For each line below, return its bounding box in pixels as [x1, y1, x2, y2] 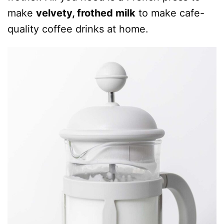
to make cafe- [135, 7, 204, 19]
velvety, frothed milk [36, 7, 135, 19]
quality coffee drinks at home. [7, 23, 148, 35]
